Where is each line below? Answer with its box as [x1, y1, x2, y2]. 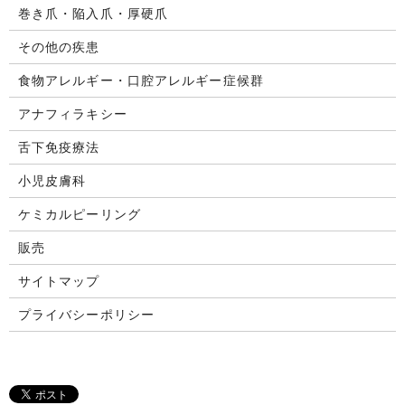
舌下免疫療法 [17, 138, 100, 155]
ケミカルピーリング [17, 205, 141, 221]
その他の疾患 [17, 38, 100, 54]
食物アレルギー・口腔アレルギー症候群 [17, 71, 264, 88]
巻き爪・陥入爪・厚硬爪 [17, 5, 169, 21]
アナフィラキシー [17, 105, 127, 121]
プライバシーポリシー [17, 306, 155, 322]
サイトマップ [17, 272, 100, 288]
